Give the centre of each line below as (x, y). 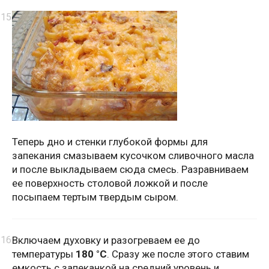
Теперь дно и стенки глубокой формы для (110, 142)
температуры (44, 254)
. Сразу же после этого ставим (178, 254)
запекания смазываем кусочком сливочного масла (133, 156)
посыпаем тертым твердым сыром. (95, 197)
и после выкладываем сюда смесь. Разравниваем (130, 170)
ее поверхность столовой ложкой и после (110, 183)
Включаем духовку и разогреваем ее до (106, 240)
